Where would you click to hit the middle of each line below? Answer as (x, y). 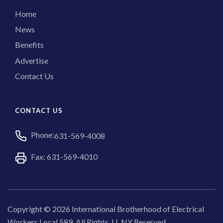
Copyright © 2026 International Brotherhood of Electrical (106, 209)
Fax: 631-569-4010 (64, 157)
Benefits (29, 45)
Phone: (43, 135)
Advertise (32, 60)
